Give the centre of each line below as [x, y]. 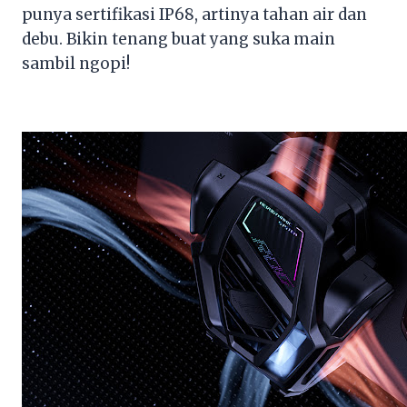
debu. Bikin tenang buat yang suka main [179, 40]
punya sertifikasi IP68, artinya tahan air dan [194, 15]
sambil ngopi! [76, 64]
